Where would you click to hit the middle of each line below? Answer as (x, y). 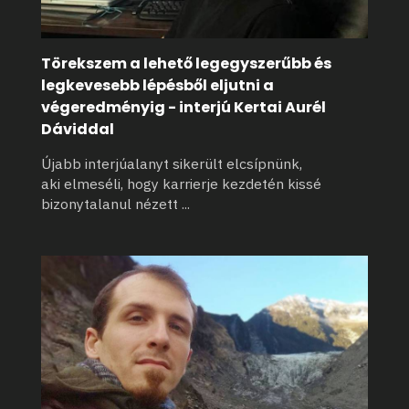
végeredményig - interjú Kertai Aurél (184, 108)
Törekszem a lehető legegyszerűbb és (186, 64)
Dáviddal (78, 130)
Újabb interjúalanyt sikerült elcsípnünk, (172, 164)
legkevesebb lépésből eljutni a (157, 86)
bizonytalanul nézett (111, 204)
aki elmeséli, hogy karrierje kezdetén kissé (181, 184)
